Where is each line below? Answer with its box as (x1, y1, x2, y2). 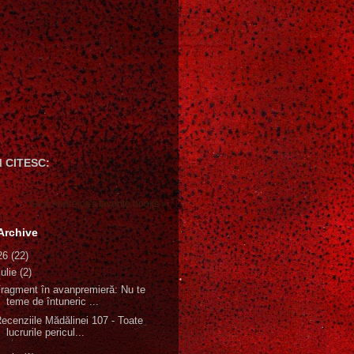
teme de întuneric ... (6, 295, 100, 307)
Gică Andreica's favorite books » (30, 198, 167, 209)
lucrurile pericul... (6, 326, 85, 339)
